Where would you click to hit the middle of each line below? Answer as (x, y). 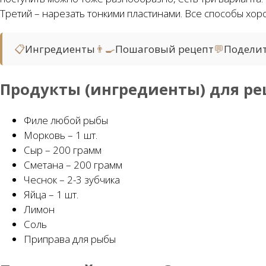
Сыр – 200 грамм (63, 150)
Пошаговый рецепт (164, 49)
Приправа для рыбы (70, 239)
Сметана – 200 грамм (73, 165)
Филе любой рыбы (66, 121)
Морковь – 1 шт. (61, 135)
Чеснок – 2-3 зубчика (72, 180)
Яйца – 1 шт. (51, 195)
